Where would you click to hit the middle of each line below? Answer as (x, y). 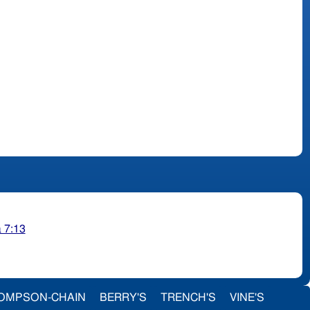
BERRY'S (123, 297)
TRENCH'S (188, 297)
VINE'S (247, 297)
